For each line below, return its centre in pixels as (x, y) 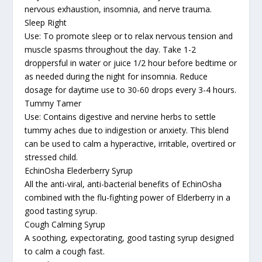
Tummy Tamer (53, 103)
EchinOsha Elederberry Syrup (79, 170)
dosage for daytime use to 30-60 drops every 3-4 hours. (131, 89)
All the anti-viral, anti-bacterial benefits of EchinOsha (123, 184)
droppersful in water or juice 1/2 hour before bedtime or (131, 63)
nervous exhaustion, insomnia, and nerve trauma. (118, 9)
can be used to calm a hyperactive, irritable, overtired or (130, 143)
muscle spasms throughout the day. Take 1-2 (111, 49)
